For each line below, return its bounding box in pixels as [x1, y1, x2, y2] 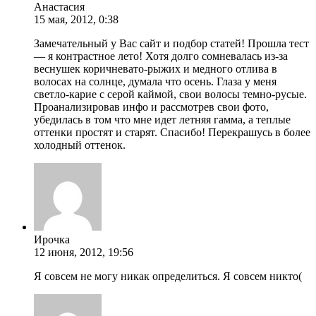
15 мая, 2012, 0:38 [34, 13, 119, 25]
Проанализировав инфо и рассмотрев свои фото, [34, 100, 269, 113]
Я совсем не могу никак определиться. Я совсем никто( [34, 269, 302, 282]
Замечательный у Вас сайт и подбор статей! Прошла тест [34, 37, 309, 49]
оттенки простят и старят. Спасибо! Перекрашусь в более [34, 126, 310, 138]
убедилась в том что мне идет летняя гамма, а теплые [34, 113, 291, 126]
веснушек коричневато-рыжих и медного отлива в [34, 62, 277, 75]
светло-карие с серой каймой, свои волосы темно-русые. [34, 87, 307, 100]
